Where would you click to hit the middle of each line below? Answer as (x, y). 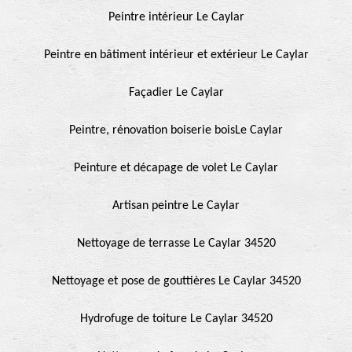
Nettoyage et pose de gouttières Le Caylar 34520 (176, 281)
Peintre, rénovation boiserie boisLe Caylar (176, 130)
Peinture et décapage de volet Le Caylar (176, 168)
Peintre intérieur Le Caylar (176, 17)
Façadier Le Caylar (176, 92)
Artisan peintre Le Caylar (176, 205)
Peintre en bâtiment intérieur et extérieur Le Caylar (176, 55)
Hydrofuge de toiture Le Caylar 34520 (176, 319)
